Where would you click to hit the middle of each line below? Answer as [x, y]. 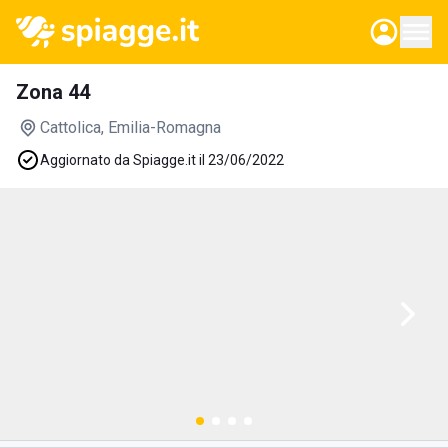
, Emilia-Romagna [161, 127]
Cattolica [70, 127]
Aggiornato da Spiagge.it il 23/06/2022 [162, 160]
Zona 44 [53, 92]
